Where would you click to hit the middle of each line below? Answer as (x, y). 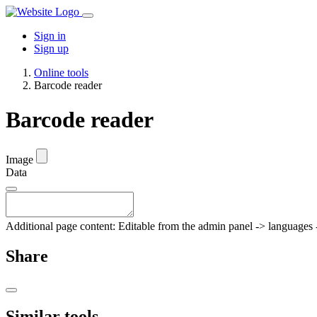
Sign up (51, 48)
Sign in (50, 36)
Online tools (61, 73)
